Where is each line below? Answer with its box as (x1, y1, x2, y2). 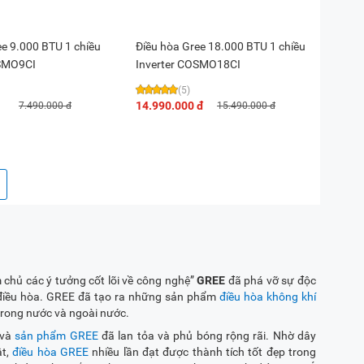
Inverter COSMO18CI (136, 58, 240, 71)
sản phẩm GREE (15, 329, 98, 342)
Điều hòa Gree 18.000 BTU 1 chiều (136, 40, 305, 53)
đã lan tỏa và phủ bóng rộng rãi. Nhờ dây (97, 329, 317, 342)
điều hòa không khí (219, 290, 317, 303)
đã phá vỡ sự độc (225, 274, 317, 287)
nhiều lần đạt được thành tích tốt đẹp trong (88, 345, 317, 358)
